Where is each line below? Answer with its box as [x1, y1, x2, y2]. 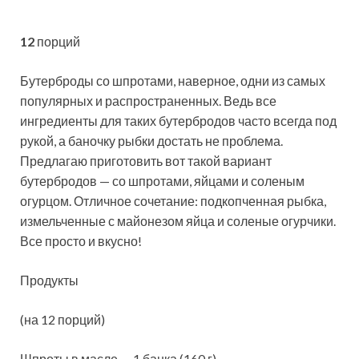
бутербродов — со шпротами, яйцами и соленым [20, 172, 305, 188]
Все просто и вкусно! [20, 232, 142, 248]
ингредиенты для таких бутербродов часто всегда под [20, 112, 337, 128]
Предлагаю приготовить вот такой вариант [20, 152, 272, 168]
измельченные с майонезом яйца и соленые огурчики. [20, 212, 336, 228]
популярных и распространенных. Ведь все [20, 92, 276, 108]
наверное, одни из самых [178, 72, 325, 88]
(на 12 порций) [20, 311, 105, 327]
